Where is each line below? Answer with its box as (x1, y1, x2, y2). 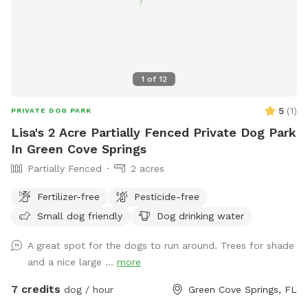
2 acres (131, 162, 164, 174)
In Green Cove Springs (11, 141, 146, 156)
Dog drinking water (157, 210, 244, 221)
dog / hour (60, 283, 113, 295)
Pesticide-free (134, 190, 199, 202)
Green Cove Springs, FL (188, 283, 297, 295)
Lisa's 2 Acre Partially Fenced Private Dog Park (11, 124, 296, 140)
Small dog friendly (37, 210, 122, 221)
